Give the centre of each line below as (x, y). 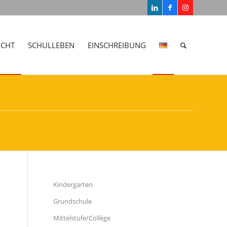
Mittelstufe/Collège (82, 218)
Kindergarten (73, 184)
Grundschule (73, 201)
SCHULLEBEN (51, 45)
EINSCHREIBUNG (117, 45)
